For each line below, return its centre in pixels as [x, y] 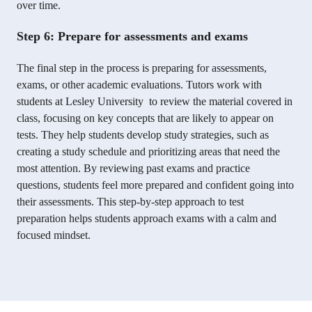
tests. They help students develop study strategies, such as [143, 135]
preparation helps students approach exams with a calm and [147, 219]
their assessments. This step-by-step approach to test [130, 202]
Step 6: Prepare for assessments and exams [132, 37]
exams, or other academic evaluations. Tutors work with [139, 85]
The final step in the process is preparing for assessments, [142, 68]
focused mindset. [54, 235]
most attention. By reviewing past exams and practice [133, 169]
